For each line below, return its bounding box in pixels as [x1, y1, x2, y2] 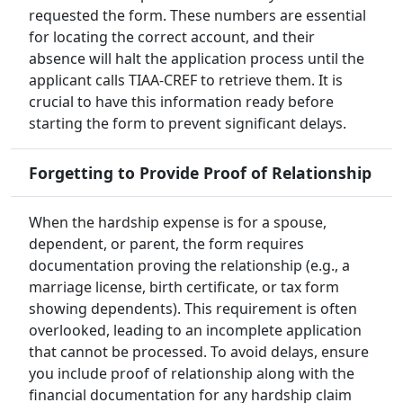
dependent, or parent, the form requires [29, 234, 304, 255]
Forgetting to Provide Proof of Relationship [29, 162, 372, 184]
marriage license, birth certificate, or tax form [29, 277, 339, 298]
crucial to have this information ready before [29, 92, 334, 112]
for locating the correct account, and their [29, 27, 315, 48]
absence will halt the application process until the [29, 49, 364, 69]
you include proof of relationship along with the [29, 363, 354, 384]
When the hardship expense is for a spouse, [29, 212, 327, 233]
